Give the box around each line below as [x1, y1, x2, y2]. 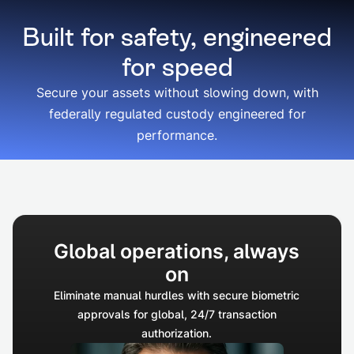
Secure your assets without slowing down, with [36, 85, 318, 100]
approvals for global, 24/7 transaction [77, 307, 277, 321]
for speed [121, 53, 233, 81]
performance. [137, 127, 217, 143]
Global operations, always [54, 239, 300, 263]
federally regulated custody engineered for [48, 106, 306, 122]
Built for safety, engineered [22, 23, 332, 51]
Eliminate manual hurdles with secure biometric [54, 288, 300, 302]
